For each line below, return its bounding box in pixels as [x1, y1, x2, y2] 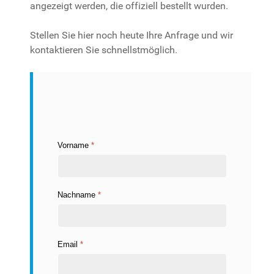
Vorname [57, 141, 91, 150]
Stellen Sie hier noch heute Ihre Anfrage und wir [30, 29, 233, 42]
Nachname [57, 190, 98, 199]
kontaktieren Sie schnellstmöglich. [30, 44, 177, 56]
